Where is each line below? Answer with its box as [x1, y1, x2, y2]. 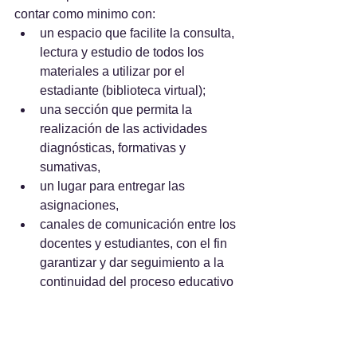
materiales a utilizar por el [40, 65, 188, 78]
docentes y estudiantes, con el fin [40, 237, 230, 250]
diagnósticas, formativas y [40, 141, 189, 155]
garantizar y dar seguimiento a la [40, 256, 227, 269]
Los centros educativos [82, 313, 218, 327]
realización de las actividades [40, 122, 210, 135]
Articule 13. [14, 313, 82, 327]
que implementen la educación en [14, 332, 209, 346]
